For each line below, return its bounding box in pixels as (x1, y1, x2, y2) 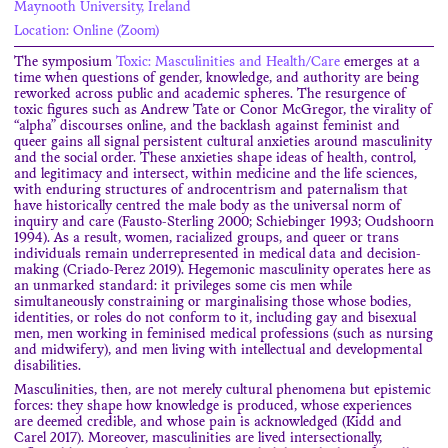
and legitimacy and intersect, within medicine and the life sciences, (14, 168, 417, 182)
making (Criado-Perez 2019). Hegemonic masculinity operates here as (14, 264, 431, 278)
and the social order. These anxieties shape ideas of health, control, (14, 152, 416, 166)
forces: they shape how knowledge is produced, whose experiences (14, 400, 412, 414)
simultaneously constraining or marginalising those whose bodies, (14, 296, 411, 310)
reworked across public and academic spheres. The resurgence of (14, 88, 406, 102)
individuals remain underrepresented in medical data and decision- (14, 248, 421, 262)
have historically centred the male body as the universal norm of (14, 200, 401, 214)
